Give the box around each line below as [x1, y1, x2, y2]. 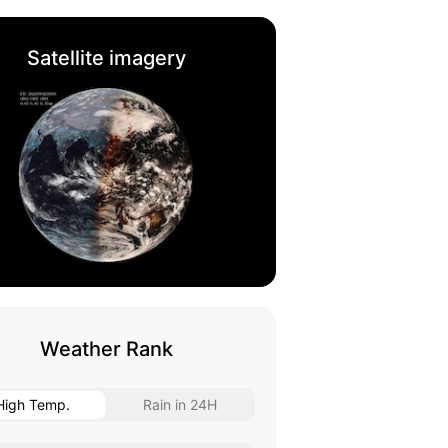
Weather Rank [39, 337, 173, 361]
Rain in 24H [142, 396, 217, 413]
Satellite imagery [26, 46, 186, 70]
